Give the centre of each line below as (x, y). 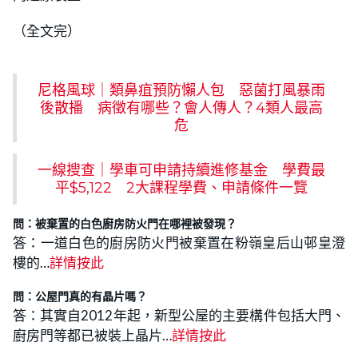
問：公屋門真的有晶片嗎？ (80, 296)
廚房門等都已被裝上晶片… (92, 335)
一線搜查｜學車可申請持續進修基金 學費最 (181, 170)
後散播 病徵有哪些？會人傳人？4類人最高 (181, 107)
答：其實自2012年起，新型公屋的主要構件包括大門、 (179, 315)
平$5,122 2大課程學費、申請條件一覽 (181, 187)
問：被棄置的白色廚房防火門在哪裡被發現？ (125, 223)
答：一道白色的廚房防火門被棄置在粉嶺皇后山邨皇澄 (179, 242)
